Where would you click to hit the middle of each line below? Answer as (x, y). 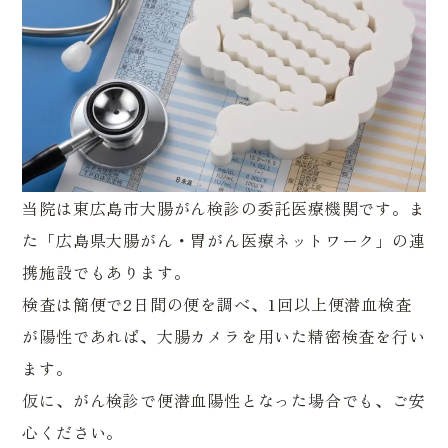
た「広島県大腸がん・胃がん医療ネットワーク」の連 (224, 239)
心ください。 (73, 431)
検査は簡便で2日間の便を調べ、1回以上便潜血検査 (217, 303)
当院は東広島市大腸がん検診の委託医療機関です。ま (224, 207)
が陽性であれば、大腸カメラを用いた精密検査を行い (224, 335)
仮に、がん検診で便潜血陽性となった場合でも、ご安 (224, 399)
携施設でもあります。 (106, 271)
